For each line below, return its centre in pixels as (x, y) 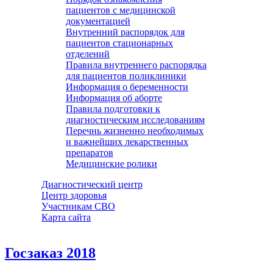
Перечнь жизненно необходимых (135, 131)
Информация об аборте (114, 98)
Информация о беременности (127, 87)
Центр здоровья (74, 195)
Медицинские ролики (112, 164)
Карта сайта (66, 217)
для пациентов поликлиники (126, 76)
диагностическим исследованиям (135, 120)
